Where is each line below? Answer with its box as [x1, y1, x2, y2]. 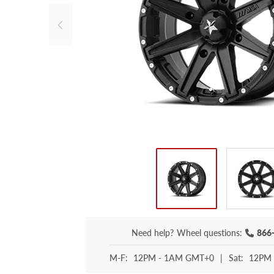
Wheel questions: [177, 226, 242, 239]
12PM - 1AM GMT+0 [133, 251, 214, 264]
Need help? [131, 226, 174, 239]
